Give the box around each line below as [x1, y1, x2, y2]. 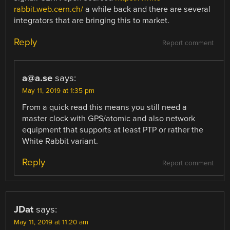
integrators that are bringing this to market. [14, 15, 170, 26]
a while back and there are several [83, 4, 211, 15]
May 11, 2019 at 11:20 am [14, 218, 89, 226]
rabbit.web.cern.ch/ [14, 4, 84, 15]
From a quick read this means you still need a [22, 102, 187, 112]
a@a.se [22, 72, 53, 84]
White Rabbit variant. [22, 136, 99, 146]
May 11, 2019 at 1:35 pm [22, 86, 95, 95]
